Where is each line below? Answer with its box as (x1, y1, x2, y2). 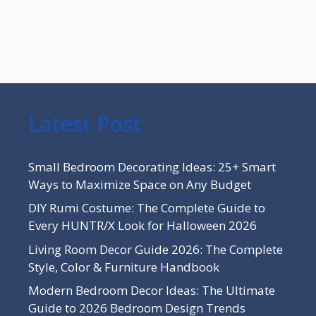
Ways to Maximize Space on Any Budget (28, 176, 251, 193)
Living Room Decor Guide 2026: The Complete (28, 241, 283, 257)
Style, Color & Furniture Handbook (28, 258, 219, 275)
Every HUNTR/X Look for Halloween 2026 (28, 217, 257, 234)
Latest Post (28, 109, 141, 138)
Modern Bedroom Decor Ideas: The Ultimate (28, 282, 275, 299)
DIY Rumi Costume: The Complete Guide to (28, 200, 265, 217)
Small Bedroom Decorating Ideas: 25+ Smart (28, 158, 276, 175)
